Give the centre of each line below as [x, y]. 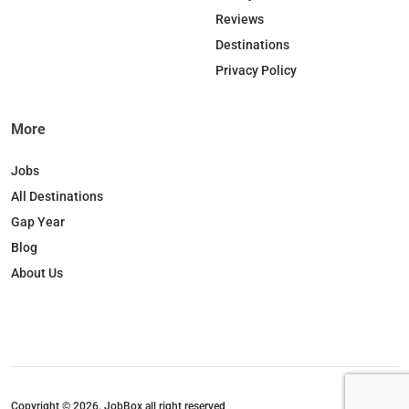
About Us [37, 273]
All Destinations [57, 197]
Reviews [240, 20]
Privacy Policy [256, 71]
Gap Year [38, 222]
